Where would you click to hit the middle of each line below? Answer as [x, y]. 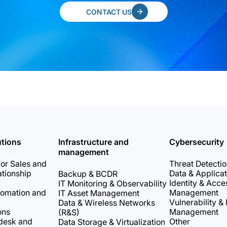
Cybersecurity [196, 142]
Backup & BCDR [88, 174]
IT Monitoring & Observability [112, 183]
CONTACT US [109, 12]
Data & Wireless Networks [106, 203]
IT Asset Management [99, 193]
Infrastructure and [93, 142]
